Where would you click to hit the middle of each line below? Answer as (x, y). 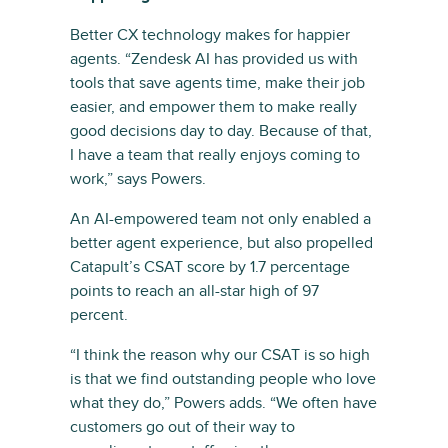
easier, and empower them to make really (213, 107)
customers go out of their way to (182, 427)
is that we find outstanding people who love (223, 379)
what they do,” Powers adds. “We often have (223, 403)
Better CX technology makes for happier (210, 35)
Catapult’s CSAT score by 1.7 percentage (210, 267)
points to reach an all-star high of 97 (194, 291)
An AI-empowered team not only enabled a (220, 219)
